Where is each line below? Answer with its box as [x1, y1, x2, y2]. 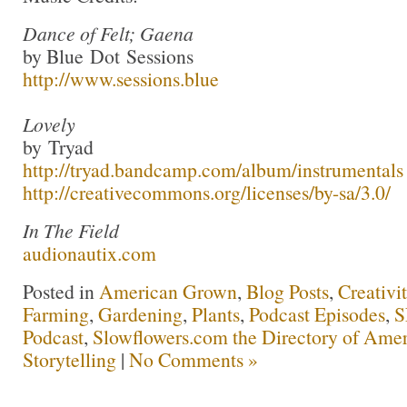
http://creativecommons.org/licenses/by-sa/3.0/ [23, 178, 391, 205]
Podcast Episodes [249, 300, 385, 327]
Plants [192, 300, 240, 327]
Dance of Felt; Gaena [23, 19, 194, 46]
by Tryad [23, 133, 100, 160]
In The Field [23, 216, 119, 243]
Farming [23, 300, 89, 327]
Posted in [23, 277, 99, 304]
